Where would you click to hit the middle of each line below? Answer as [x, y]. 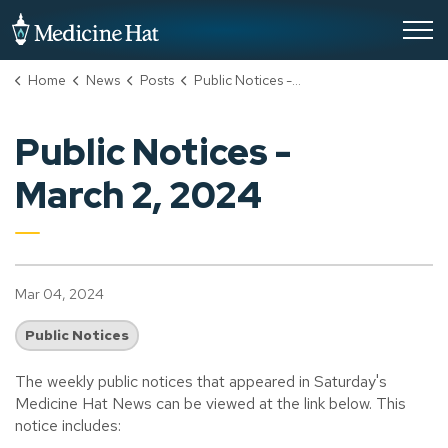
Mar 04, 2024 [59, 294]
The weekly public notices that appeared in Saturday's [201, 381]
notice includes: [68, 425]
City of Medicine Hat [230, 22]
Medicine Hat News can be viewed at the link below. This [210, 403]
